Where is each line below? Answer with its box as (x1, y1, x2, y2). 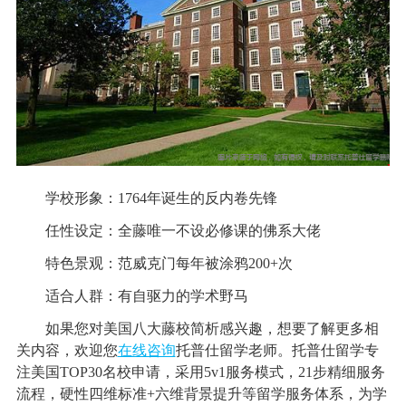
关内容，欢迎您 (15, 343, 118, 359)
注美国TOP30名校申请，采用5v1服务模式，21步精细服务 (15, 364, 385, 381)
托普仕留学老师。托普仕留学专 (175, 343, 379, 359)
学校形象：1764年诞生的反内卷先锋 (15, 190, 277, 207)
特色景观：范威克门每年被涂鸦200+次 (15, 256, 293, 272)
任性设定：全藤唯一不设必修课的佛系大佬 (15, 223, 321, 239)
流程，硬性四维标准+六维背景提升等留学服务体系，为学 (15, 386, 387, 402)
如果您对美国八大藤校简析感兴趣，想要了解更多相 (15, 321, 379, 337)
